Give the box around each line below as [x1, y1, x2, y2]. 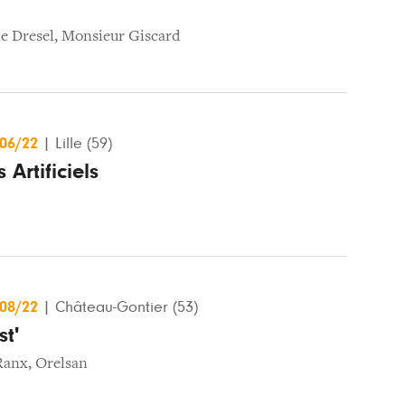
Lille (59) [55, 135, 112, 152]
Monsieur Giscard [61, 28, 180, 45]
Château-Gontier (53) [55, 298, 198, 316]
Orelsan [35, 355, 88, 372]
